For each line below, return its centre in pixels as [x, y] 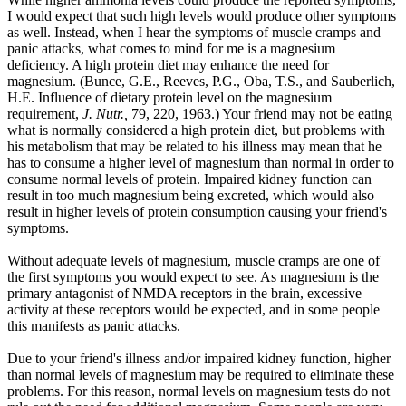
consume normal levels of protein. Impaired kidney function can [189, 179]
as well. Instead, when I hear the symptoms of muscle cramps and [194, 32]
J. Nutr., [107, 113]
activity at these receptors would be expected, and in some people [193, 309]
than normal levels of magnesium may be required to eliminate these [201, 374]
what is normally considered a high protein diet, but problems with [196, 130]
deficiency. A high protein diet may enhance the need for [168, 64]
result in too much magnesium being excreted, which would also [191, 195]
